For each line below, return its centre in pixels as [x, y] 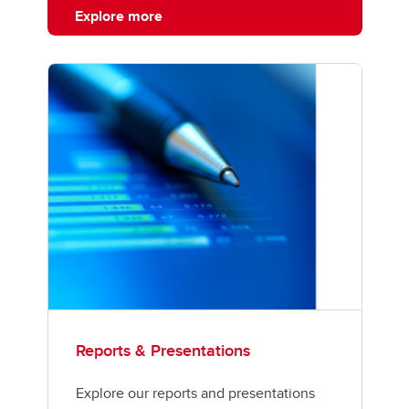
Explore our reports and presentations [195, 393]
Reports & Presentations [163, 350]
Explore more [118, 16]
